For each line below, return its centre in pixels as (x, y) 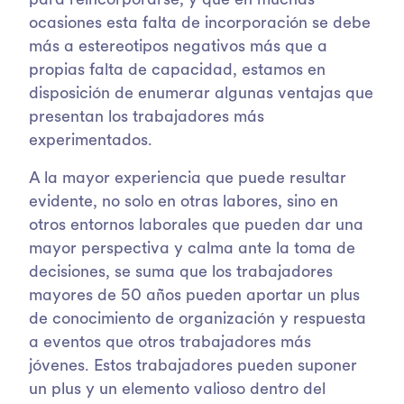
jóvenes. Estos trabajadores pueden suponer (193, 366)
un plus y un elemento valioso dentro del (177, 390)
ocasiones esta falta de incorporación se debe (200, 23)
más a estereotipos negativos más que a (178, 47)
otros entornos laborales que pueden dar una (196, 225)
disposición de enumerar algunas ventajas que (201, 94)
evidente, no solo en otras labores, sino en (184, 202)
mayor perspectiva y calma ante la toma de (192, 249)
